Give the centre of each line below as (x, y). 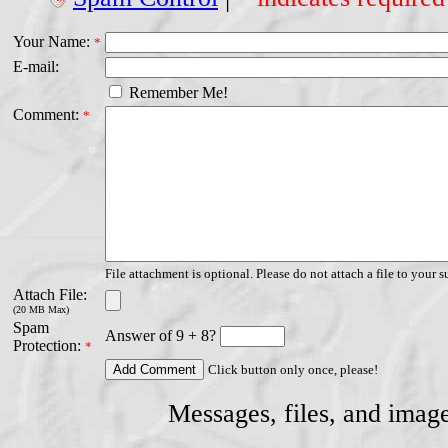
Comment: (48, 115)
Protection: (49, 346)
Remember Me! (176, 93)
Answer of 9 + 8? (162, 336)
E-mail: (36, 67)
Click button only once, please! (293, 370)
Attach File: (50, 295)
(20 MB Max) (41, 310)
